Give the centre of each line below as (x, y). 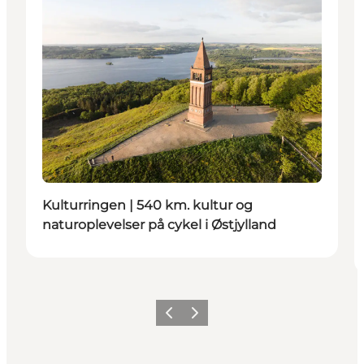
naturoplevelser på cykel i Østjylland (159, 225)
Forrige (176, 318)
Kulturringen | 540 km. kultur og (147, 206)
